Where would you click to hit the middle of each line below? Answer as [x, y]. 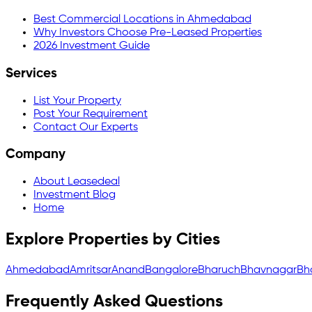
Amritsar [91, 270]
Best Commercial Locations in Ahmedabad [142, 20]
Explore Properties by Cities [113, 240]
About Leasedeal [77, 182]
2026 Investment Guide [92, 46]
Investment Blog [75, 195]
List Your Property [77, 101]
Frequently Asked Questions [114, 301]
